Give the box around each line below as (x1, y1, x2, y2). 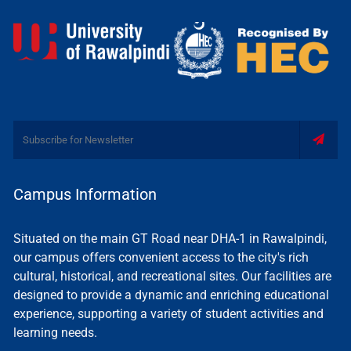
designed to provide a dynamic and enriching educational (13, 287, 329, 302)
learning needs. (13, 324, 97, 340)
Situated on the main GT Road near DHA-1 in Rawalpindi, (13, 230, 327, 246)
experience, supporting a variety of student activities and (13, 306, 324, 321)
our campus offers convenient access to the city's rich (13, 249, 309, 265)
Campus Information (13, 184, 157, 204)
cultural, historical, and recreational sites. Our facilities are (13, 268, 331, 284)
